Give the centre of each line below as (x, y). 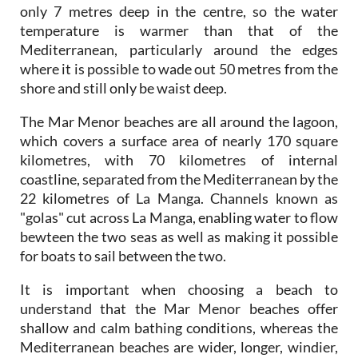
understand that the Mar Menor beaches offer (179, 308)
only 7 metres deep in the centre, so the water (179, 11)
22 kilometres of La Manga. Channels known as (179, 198)
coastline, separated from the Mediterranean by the (179, 179)
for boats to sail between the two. (123, 255)
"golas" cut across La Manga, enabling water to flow (179, 217)
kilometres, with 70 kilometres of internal (179, 159)
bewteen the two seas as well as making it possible (179, 236)
